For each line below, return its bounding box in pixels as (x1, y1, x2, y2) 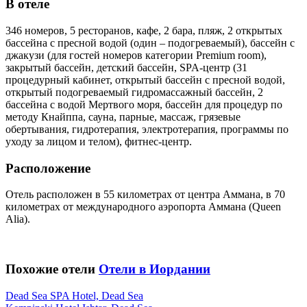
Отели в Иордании (99, 262, 210, 277)
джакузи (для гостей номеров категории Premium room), (5, 49, 267, 61)
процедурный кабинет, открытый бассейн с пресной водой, (5, 73, 285, 86)
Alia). (5, 213, 30, 225)
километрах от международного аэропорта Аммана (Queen (5, 201, 281, 213)
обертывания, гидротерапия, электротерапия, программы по (5, 123, 288, 135)
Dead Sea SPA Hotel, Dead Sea (5, 289, 143, 302)
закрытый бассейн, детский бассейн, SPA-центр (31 (5, 61, 247, 73)
